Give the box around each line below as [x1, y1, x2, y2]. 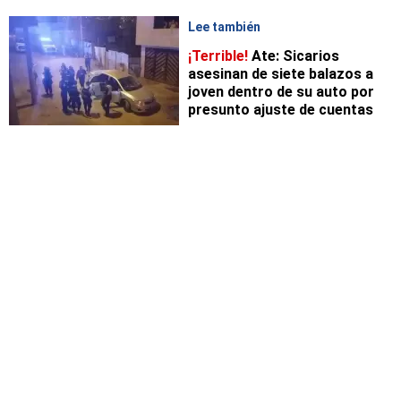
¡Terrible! [188, 47, 248, 65]
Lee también [188, 20, 260, 35]
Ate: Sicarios [248, 47, 339, 65]
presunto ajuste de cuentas [188, 101, 373, 119]
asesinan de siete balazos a [188, 65, 373, 83]
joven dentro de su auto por [188, 83, 374, 101]
